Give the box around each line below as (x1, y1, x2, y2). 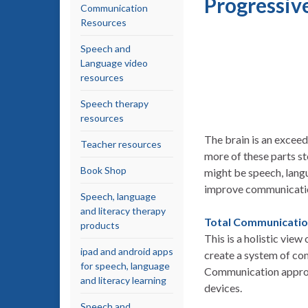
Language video (80, 57, 148, 69)
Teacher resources (80, 138, 162, 150)
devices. (204, 281, 242, 294)
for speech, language (80, 260, 170, 272)
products (80, 219, 120, 231)
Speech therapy (80, 98, 148, 109)
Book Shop (80, 164, 126, 176)
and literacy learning (80, 274, 166, 286)
